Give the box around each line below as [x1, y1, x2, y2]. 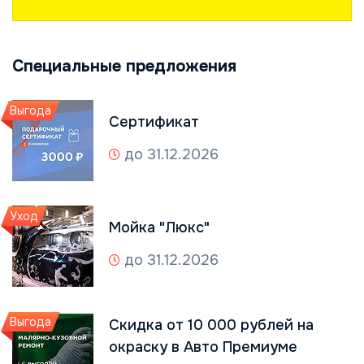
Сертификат [109, 113, 199, 132]
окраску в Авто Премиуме [109, 337, 297, 356]
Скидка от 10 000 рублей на [109, 315, 314, 334]
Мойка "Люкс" [109, 219, 210, 237]
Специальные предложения [12, 55, 236, 76]
